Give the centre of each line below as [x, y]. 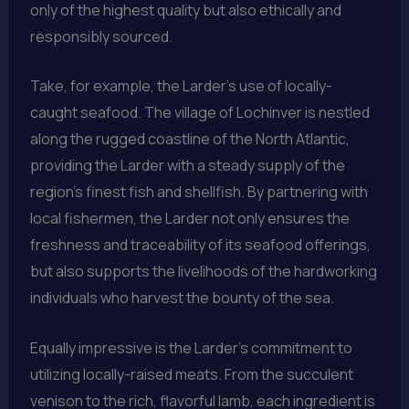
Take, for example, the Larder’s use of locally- [181, 86]
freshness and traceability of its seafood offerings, [200, 245]
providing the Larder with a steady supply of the [187, 166]
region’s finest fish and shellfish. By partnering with [199, 192]
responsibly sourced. [101, 36]
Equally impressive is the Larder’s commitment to [191, 348]
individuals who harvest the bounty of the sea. [182, 298]
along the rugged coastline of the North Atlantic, [189, 139]
